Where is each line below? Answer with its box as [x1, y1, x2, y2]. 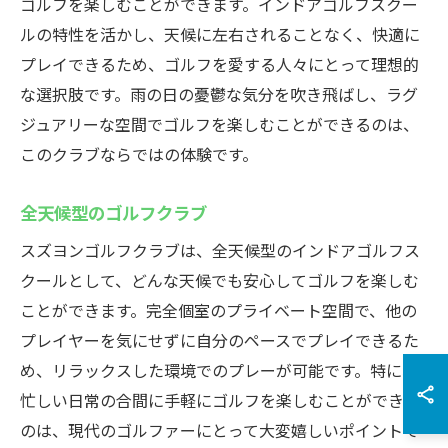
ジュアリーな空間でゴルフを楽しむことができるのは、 [20, 112, 419, 136]
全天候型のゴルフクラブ [20, 199, 207, 225]
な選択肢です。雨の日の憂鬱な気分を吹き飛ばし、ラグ [20, 82, 418, 106]
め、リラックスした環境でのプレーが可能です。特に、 [20, 358, 418, 382]
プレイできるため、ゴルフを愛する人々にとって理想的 [20, 52, 419, 76]
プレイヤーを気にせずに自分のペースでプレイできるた [20, 328, 419, 352]
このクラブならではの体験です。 [20, 142, 258, 166]
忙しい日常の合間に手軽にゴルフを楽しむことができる [20, 388, 420, 412]
